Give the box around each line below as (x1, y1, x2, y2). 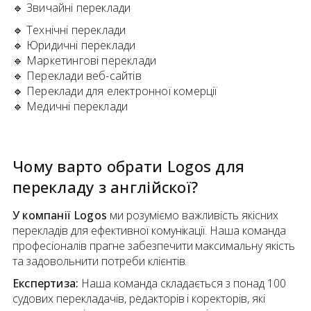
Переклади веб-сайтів (26, 68, 142, 84)
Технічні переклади (26, 22, 126, 38)
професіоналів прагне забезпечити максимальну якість (12, 238, 296, 254)
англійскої (110, 176, 191, 198)
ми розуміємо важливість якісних (107, 208, 278, 224)
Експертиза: (12, 276, 79, 292)
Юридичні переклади (26, 37, 136, 53)
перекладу (12, 176, 94, 198)
